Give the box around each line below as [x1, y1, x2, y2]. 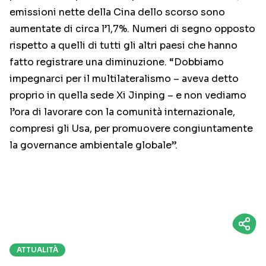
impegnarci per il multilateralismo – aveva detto [9, 72, 239, 85]
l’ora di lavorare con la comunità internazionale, [9, 106, 235, 119]
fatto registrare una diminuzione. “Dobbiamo [9, 56, 224, 69]
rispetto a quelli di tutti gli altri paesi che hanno [9, 39, 237, 52]
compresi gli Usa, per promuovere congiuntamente [9, 122, 253, 135]
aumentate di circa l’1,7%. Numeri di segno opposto [9, 23, 255, 36]
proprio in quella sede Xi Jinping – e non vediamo [9, 89, 246, 102]
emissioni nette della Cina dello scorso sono [9, 6, 225, 19]
